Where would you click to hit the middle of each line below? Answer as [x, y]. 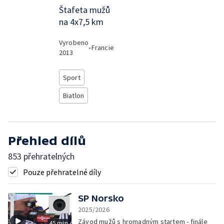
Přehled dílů [47, 141]
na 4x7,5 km [81, 22]
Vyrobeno [74, 42]
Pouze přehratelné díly [62, 172]
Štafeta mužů [84, 10]
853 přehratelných [41, 156]
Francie [102, 47]
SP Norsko [101, 198]
